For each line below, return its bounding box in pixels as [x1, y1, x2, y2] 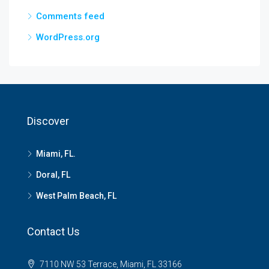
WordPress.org [36, 32, 100, 43]
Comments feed [36, 11, 104, 22]
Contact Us [27, 225, 80, 238]
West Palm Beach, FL [36, 191, 116, 201]
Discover [27, 115, 69, 127]
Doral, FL [36, 170, 70, 180]
